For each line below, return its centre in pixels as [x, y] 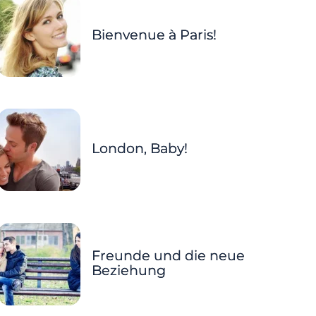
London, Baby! [139, 148]
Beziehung [128, 270]
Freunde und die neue [168, 255]
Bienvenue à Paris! [154, 34]
